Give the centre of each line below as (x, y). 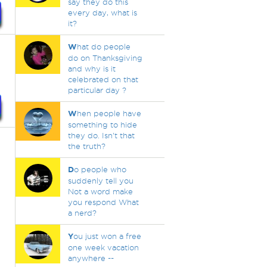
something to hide (102, 125)
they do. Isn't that (101, 135)
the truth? (86, 146)
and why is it (91, 69)
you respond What (103, 202)
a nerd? (82, 213)
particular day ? (97, 90)
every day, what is (102, 13)
